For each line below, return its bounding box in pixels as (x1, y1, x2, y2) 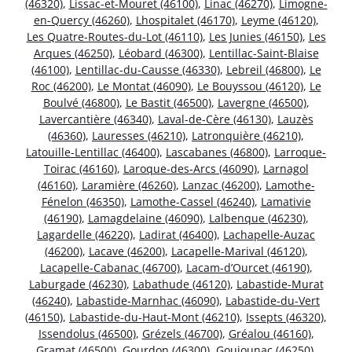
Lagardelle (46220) (37, 227, 133, 243)
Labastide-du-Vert (225, 293, 320, 309)
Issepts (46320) (246, 310, 324, 325)
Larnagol (262, 161, 309, 177)
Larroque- (274, 145, 326, 160)
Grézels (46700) (141, 326, 222, 342)
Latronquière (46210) (192, 128, 301, 144)
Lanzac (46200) (181, 178, 259, 193)
